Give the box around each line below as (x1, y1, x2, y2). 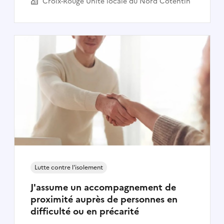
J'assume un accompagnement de (30, 180, 176, 194)
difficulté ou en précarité (30, 204, 139, 218)
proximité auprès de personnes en (30, 192, 177, 206)
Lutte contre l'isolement (34, 162, 103, 172)
